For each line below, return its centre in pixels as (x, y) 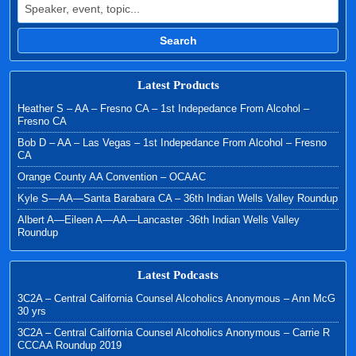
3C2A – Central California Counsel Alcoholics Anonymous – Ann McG (176, 299)
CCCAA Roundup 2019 (70, 346)
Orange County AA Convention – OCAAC (112, 177)
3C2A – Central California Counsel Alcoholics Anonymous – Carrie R (174, 333)
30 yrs (32, 311)
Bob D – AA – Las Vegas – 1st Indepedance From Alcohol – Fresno (172, 143)
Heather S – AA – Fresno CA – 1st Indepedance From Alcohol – (163, 109)
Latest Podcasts (178, 275)
